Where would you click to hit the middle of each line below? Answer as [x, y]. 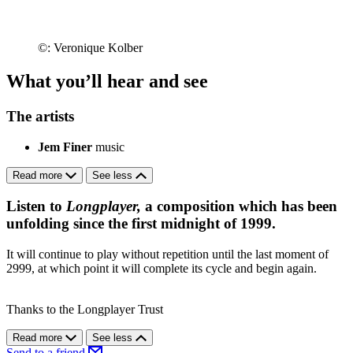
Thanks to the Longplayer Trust [85, 310]
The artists [40, 117]
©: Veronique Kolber [90, 48]
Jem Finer [65, 147]
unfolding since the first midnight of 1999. [141, 224]
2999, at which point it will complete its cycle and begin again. [162, 269]
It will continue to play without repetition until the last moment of [167, 255]
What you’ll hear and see [107, 82]
